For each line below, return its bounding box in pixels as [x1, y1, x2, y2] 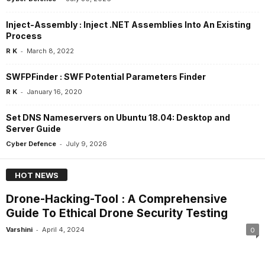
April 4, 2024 [42, 225, 85, 234]
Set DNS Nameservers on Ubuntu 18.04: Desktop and [6, 112, 230, 122]
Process [6, 30, 42, 41]
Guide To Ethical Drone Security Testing [6, 206, 228, 221]
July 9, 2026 [66, 139, 107, 148]
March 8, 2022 [27, 46, 74, 55]
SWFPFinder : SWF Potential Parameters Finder [6, 71, 206, 82]
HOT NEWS [15, 170, 59, 180]
